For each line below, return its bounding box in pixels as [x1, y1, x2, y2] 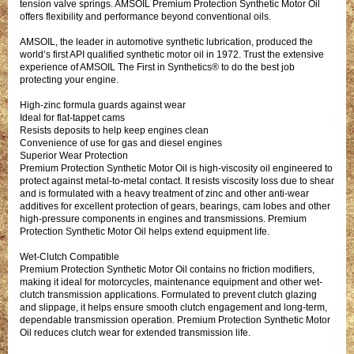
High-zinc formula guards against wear [20, 99, 186, 111]
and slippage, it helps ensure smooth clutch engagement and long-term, [20, 301, 327, 313]
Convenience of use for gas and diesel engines [20, 137, 222, 149]
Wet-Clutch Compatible [20, 250, 119, 262]
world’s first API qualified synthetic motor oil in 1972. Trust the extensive [20, 48, 324, 60]
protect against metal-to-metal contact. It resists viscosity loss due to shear [20, 175, 334, 186]
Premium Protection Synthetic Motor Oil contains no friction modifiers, [20, 263, 314, 275]
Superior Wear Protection [20, 149, 128, 161]
